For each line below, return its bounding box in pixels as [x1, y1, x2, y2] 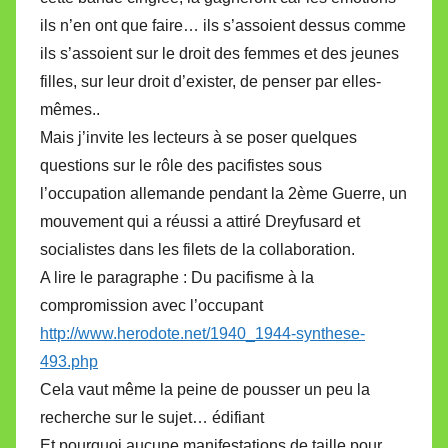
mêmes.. [40, 101, 100, 119]
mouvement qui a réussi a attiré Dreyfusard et [40, 213, 360, 231]
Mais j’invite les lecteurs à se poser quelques [40, 129, 357, 147]
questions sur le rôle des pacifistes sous [40, 157, 322, 175]
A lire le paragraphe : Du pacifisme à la [40, 269, 314, 287]
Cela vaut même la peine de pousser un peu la [40, 381, 370, 399]
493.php [40, 353, 98, 371]
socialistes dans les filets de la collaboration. [40, 241, 355, 259]
